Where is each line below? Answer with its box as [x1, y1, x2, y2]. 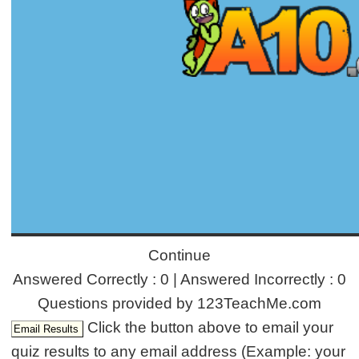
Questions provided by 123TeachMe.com [38, 294, 321, 312]
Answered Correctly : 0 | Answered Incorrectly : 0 [13, 270, 346, 288]
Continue [148, 246, 211, 264]
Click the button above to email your [87, 318, 334, 336]
